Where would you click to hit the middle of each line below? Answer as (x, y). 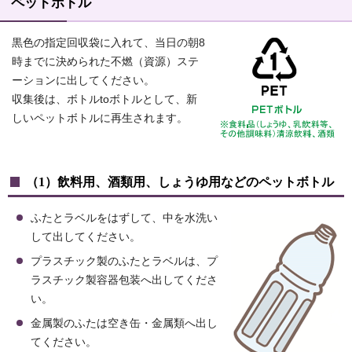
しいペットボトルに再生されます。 (100, 119)
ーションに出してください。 (83, 81)
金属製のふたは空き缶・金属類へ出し (124, 324)
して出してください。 (86, 237)
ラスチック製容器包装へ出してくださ (124, 280)
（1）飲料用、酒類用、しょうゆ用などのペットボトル (180, 182)
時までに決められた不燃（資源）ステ (105, 62)
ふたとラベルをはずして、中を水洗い (124, 218)
